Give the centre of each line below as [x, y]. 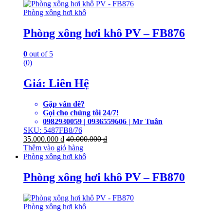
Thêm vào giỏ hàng [53, 148]
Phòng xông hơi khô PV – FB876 [104, 33]
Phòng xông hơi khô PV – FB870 [104, 177]
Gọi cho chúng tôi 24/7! [81, 113]
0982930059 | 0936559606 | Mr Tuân [103, 122]
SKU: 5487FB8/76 [53, 130]
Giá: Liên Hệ [56, 83]
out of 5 [40, 54]
